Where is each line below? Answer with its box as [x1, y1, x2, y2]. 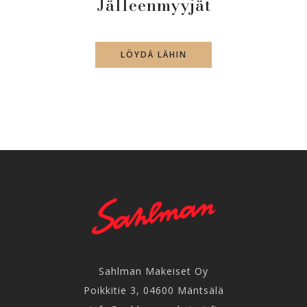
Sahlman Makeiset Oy [99, 264, 208, 278]
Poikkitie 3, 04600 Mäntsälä [83, 283, 224, 297]
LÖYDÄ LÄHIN [120, 48, 187, 60]
